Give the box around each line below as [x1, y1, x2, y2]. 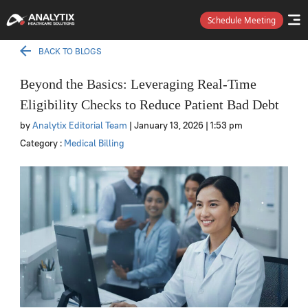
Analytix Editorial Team [32, 120, 127, 132]
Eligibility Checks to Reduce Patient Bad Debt [19, 97, 279, 112]
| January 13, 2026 [129, 120, 203, 132]
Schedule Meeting [208, 14, 276, 25]
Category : [19, 137, 62, 150]
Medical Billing [63, 137, 124, 150]
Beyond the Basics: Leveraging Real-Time [19, 76, 256, 91]
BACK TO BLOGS [38, 46, 102, 56]
